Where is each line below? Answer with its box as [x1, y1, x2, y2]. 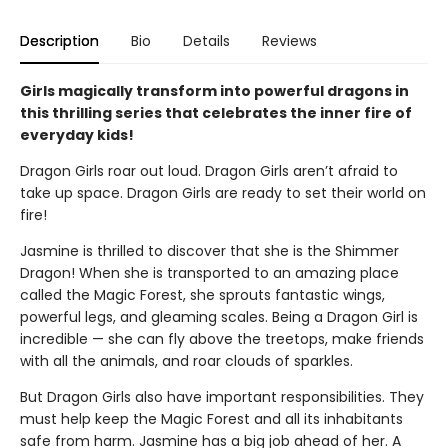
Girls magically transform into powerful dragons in [20, 80, 409, 101]
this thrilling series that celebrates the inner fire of [20, 102, 412, 123]
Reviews [262, 30, 317, 51]
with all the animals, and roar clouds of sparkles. [20, 350, 353, 371]
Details [183, 30, 230, 51]
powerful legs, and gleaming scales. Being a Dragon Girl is [20, 306, 418, 327]
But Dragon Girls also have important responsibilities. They [20, 386, 424, 407]
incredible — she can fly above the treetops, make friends [20, 328, 424, 349]
